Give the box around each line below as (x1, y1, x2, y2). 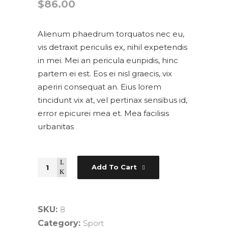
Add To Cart (92, 163, 137, 172)
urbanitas (38, 122, 74, 132)
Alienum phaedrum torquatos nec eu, (38, 29, 184, 39)
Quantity (38, 159, 70, 169)
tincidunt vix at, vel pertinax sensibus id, (38, 95, 187, 105)
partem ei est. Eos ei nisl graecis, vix (38, 69, 172, 79)
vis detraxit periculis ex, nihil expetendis (38, 42, 187, 52)
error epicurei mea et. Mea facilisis (38, 108, 169, 119)
